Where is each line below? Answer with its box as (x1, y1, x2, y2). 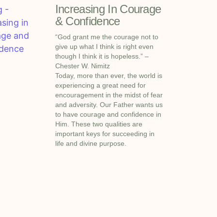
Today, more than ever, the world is (55, 71, 162, 79)
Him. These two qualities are (55, 120, 142, 128)
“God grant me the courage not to (55, 32, 158, 41)
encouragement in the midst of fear (55, 91, 163, 99)
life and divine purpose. (55, 139, 126, 147)
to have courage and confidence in (55, 110, 161, 118)
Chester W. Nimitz (55, 62, 110, 70)
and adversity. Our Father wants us (55, 100, 163, 108)
